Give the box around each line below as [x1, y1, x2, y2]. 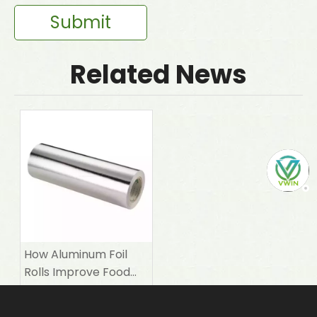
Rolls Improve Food [24, 263, 130, 280]
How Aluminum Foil [24, 246, 127, 263]
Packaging [24, 281, 82, 298]
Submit [50, 10, 111, 34]
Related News [70, 56, 247, 93]
